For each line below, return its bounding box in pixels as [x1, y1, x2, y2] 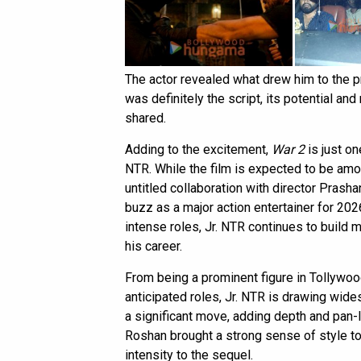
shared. [125, 110, 166, 127]
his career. [125, 239, 182, 255]
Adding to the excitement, [125, 142, 272, 158]
